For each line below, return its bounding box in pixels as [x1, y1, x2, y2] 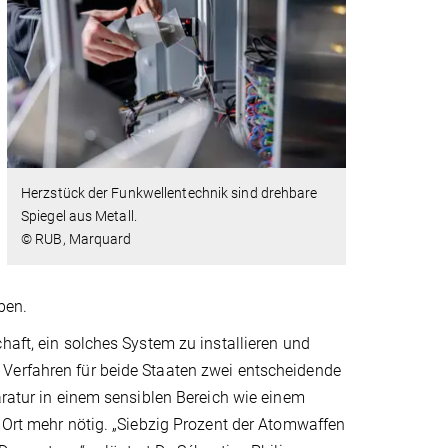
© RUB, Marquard [21, 231, 132, 248]
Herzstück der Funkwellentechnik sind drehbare [21, 185, 318, 202]
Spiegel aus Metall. [21, 208, 137, 225]
